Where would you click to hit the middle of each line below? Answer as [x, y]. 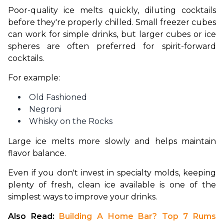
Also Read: [34, 216]
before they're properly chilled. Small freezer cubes [112, 22]
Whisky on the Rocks [71, 121]
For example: [34, 78]
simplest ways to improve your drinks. [82, 197]
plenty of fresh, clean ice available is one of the [112, 185]
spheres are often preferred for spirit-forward [112, 46]
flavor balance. [37, 153]
